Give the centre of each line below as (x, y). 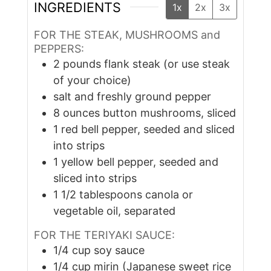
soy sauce (119, 250)
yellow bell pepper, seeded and (139, 162)
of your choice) (92, 80)
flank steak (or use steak (167, 64)
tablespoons (110, 195)
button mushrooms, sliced (169, 113)
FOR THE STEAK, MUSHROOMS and (127, 35)
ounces (81, 113)
